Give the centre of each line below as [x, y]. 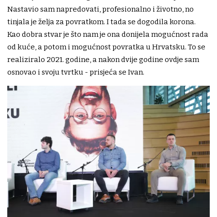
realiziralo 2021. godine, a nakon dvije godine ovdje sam [103, 59]
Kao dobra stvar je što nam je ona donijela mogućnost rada [108, 34]
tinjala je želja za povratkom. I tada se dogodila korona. [101, 22]
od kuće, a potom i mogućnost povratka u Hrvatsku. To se [106, 47]
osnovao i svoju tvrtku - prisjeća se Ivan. [76, 72]
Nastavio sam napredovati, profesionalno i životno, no [101, 9]
